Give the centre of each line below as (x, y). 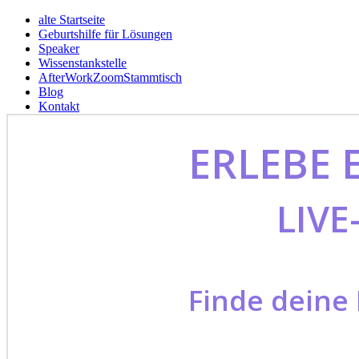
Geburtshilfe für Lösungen (105, 34)
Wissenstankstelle (83, 63)
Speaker (59, 48)
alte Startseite (72, 20)
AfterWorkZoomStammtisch (110, 77)
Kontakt (59, 106)
